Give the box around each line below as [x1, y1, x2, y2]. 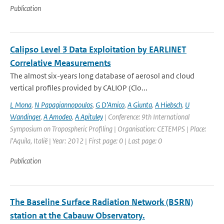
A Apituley [75, 112, 103, 121]
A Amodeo [43, 112, 72, 121]
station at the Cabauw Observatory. [10, 210, 145, 221]
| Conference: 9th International [103, 112, 189, 121]
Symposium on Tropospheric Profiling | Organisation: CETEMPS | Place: [10, 124, 206, 133]
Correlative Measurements [10, 57, 111, 68]
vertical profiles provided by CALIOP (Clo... [10, 83, 147, 92]
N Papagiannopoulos [34, 100, 92, 109]
